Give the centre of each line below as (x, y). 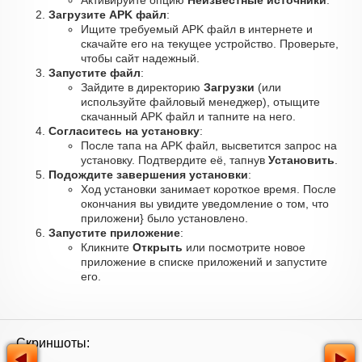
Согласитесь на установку (124, 131)
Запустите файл (95, 73)
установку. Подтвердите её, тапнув (175, 160)
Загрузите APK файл (107, 15)
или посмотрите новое (244, 247)
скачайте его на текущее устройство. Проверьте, (210, 44)
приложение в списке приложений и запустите (204, 262)
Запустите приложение (114, 233)
